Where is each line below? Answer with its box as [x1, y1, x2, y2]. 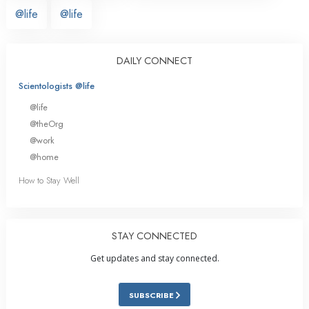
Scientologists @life [19, 79, 94, 92]
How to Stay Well [19, 174, 79, 188]
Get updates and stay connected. [90, 252, 219, 265]
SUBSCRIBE [129, 290, 176, 301]
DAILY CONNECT [117, 53, 192, 68]
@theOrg [30, 117, 63, 130]
